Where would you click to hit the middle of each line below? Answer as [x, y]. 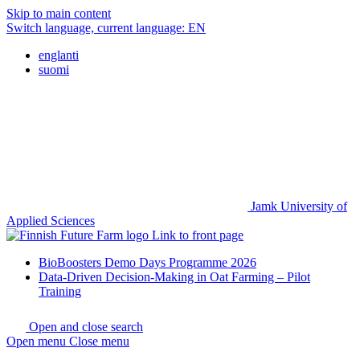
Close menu [99, 341]
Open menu [36, 341]
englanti [59, 55]
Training [60, 291]
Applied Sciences [51, 221]
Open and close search [86, 327]
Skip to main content [59, 13]
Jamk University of [299, 206]
